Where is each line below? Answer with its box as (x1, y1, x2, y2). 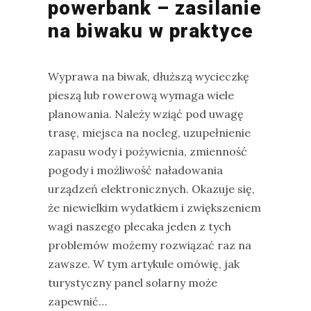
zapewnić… (48, 294, 107, 308)
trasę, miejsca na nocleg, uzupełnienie (48, 126, 251, 140)
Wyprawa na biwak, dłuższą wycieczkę (48, 69, 249, 83)
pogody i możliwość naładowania (48, 163, 223, 177)
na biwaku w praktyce (48, 19, 253, 42)
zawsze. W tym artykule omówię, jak (48, 257, 239, 271)
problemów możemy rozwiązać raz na (48, 238, 251, 252)
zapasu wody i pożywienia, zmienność (48, 144, 247, 158)
